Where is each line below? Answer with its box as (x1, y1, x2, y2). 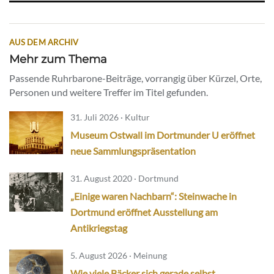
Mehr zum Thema (9, 52, 107, 67)
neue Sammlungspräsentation (70, 145, 196, 157)
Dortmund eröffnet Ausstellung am (70, 206, 218, 218)
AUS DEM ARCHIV (9, 37, 79, 48)
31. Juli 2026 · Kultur (70, 112, 150, 123)
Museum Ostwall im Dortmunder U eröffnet (70, 129, 255, 141)
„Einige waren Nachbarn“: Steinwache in (70, 190, 237, 202)
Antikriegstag (70, 222, 127, 234)
